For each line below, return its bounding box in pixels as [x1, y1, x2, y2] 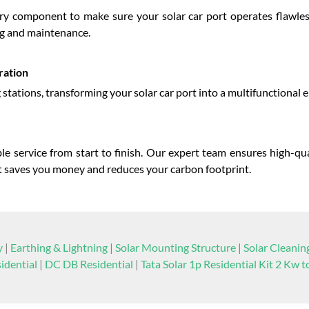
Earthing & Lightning [10, 241, 108, 254]
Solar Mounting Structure [114, 241, 236, 254]
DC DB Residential [44, 257, 133, 270]
